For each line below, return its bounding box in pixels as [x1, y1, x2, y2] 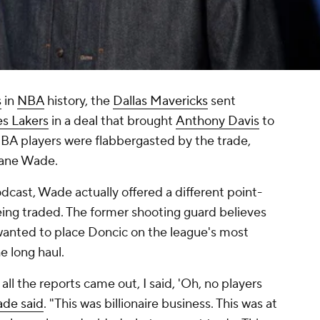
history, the [44, 93, 113, 110]
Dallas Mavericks [113, 93, 208, 110]
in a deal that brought [49, 113, 176, 130]
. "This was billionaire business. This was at [44, 296, 277, 313]
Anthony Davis [176, 113, 259, 130]
